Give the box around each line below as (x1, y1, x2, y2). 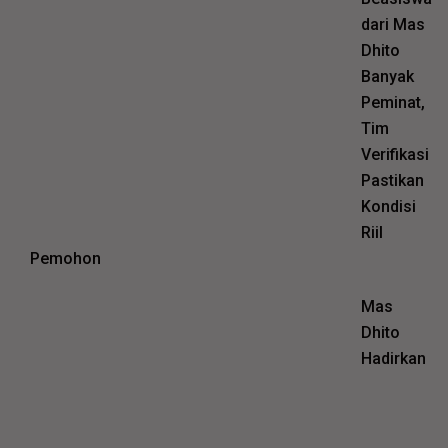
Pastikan (361, 170, 425, 190)
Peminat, (361, 92, 426, 112)
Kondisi (361, 196, 417, 216)
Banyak (361, 66, 415, 86)
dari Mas (361, 14, 426, 34)
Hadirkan (361, 349, 427, 369)
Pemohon (30, 248, 101, 268)
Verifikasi (361, 144, 430, 164)
